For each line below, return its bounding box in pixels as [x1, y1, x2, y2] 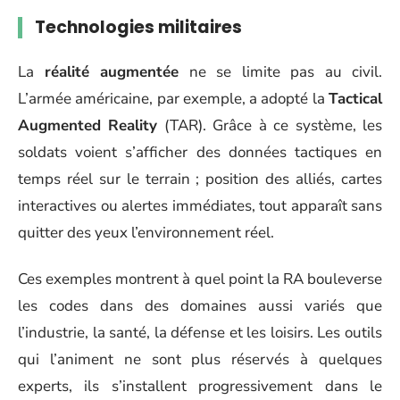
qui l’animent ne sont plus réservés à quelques [18, 349, 382, 370]
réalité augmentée [44, 61, 179, 82]
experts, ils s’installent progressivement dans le [18, 376, 382, 396]
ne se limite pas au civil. [179, 61, 382, 82]
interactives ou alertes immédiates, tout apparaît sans [18, 195, 382, 216]
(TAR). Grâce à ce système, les [157, 114, 383, 136]
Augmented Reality [18, 114, 158, 136]
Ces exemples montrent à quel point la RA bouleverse [18, 269, 382, 289]
